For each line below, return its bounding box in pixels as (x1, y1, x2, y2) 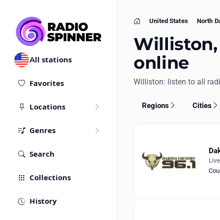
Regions (141, 101, 169, 110)
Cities (192, 101, 212, 110)
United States (149, 17, 188, 25)
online (134, 52, 189, 73)
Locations (29, 102, 65, 112)
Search (29, 149, 55, 159)
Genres (29, 126, 55, 136)
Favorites (29, 79, 64, 88)
